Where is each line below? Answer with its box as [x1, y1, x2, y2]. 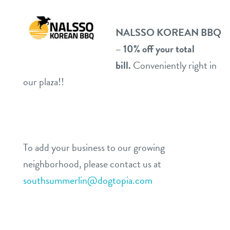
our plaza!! [23, 74, 64, 90]
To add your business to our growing [23, 140, 165, 156]
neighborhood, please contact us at [23, 156, 161, 172]
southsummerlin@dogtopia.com [23, 172, 152, 188]
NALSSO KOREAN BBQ [116, 25, 221, 41]
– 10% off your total [116, 41, 195, 57]
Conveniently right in [133, 57, 217, 73]
